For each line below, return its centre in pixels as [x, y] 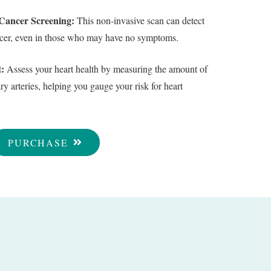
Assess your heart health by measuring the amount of [106, 69]
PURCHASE [38, 142]
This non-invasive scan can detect [139, 21]
